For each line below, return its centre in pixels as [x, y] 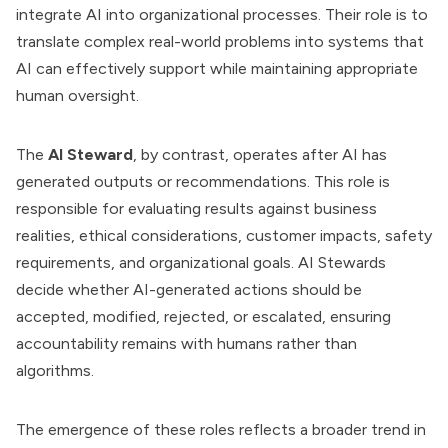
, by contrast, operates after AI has [260, 154]
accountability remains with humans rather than [186, 343]
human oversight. [77, 95]
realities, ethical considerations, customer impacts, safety [224, 235]
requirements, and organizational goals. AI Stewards [201, 262]
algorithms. [55, 370]
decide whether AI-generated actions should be [189, 289]
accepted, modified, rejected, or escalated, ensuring [203, 316]
